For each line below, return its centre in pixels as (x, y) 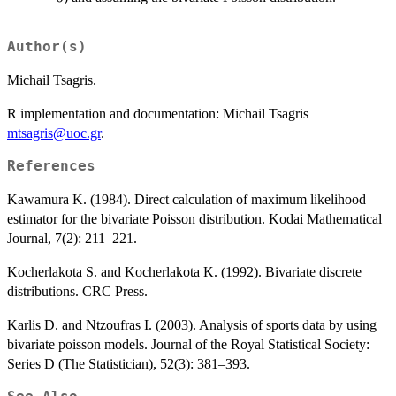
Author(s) (47, 46)
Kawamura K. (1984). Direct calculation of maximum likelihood (187, 199)
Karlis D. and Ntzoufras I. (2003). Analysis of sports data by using (192, 324)
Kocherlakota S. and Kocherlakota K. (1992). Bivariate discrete (184, 271)
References (51, 166)
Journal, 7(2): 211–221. (72, 238)
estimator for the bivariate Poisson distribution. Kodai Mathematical (194, 218)
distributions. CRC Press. (77, 291)
